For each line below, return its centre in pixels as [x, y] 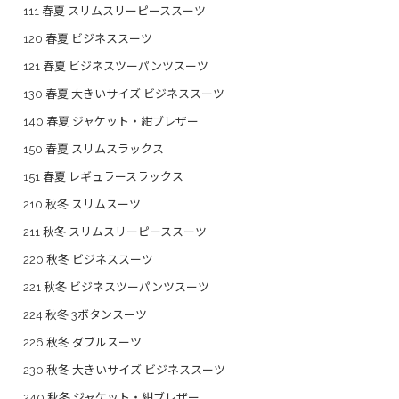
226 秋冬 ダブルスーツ [82, 342]
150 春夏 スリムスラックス [94, 149]
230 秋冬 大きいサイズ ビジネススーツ [124, 370]
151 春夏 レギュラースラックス [103, 176]
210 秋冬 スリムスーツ [82, 204]
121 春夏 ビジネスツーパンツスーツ [116, 66]
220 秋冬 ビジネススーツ [88, 259]
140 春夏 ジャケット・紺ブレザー [111, 121]
